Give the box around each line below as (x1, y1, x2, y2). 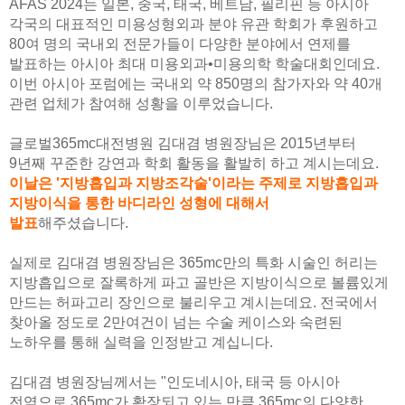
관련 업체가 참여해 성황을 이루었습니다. (9, 95, 277, 111)
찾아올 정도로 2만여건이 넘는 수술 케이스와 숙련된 (9, 314, 343, 330)
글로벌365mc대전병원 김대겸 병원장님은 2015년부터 (9, 135, 356, 151)
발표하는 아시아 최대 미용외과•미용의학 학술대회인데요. (9, 55, 380, 71)
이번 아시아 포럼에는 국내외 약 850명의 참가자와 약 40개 (9, 75, 382, 91)
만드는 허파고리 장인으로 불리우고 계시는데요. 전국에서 (9, 294, 378, 310)
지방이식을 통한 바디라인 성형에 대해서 (9, 194, 269, 211)
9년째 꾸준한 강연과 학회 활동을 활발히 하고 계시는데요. (9, 155, 379, 171)
